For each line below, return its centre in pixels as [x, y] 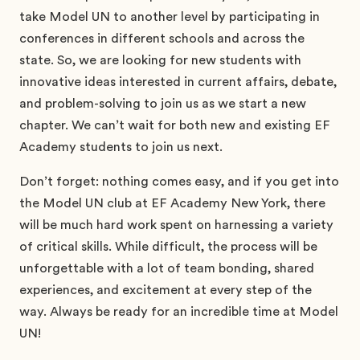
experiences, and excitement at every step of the [166, 290]
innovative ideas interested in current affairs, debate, [178, 82]
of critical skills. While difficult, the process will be [168, 246]
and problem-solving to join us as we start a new [163, 103]
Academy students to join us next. [123, 147]
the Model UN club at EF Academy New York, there [172, 203]
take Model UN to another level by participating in [170, 16]
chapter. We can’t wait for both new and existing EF [175, 125]
